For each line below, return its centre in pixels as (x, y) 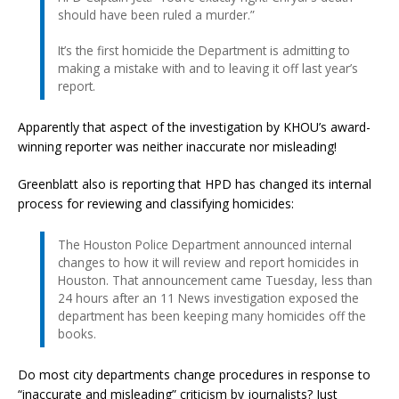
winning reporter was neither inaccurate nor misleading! (177, 146)
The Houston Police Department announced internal (205, 244)
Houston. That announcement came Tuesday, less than (215, 280)
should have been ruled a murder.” (156, 14)
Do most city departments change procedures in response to (194, 374)
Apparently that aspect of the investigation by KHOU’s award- (194, 126)
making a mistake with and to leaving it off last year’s (208, 68)
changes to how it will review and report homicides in (208, 262)
